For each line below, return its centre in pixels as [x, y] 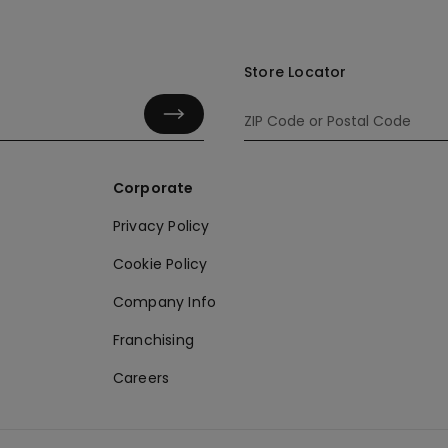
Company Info [164, 301]
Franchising [153, 339]
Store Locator [295, 71]
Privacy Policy [161, 225]
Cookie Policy [160, 263]
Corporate [153, 187]
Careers [141, 377]
